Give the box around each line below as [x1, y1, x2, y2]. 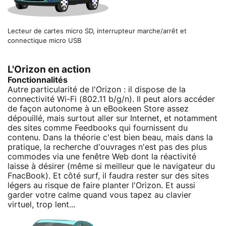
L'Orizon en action [8, 65, 91, 75]
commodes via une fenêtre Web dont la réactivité [8, 152, 196, 161]
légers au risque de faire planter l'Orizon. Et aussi [8, 181, 195, 190]
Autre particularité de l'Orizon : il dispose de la [8, 85, 186, 94]
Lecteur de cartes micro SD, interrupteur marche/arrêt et [8, 28, 187, 35]
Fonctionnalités [8, 76, 68, 84]
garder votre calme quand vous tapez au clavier [8, 191, 191, 199]
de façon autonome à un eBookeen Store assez [8, 104, 189, 113]
